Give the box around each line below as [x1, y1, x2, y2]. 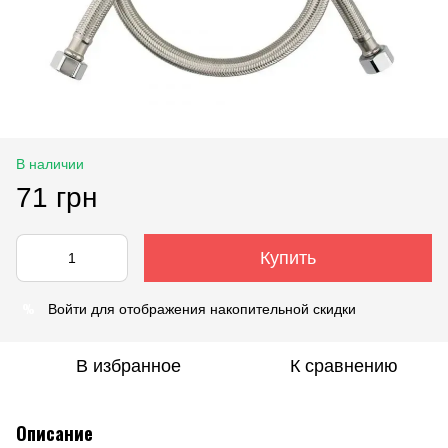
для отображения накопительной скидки [87, 300, 356, 317]
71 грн [16, 181, 97, 213]
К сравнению [290, 355, 398, 376]
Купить [260, 247, 316, 268]
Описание [16, 419, 93, 446]
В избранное [75, 355, 181, 376]
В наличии [16, 155, 84, 172]
